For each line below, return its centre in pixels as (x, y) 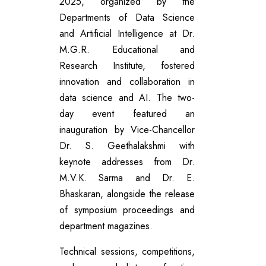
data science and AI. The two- (127, 97)
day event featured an (127, 113)
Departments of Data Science (127, 17)
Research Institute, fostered (127, 65)
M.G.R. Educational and (127, 49)
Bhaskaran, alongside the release (127, 194)
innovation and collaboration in (127, 81)
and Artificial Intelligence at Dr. (127, 33)
